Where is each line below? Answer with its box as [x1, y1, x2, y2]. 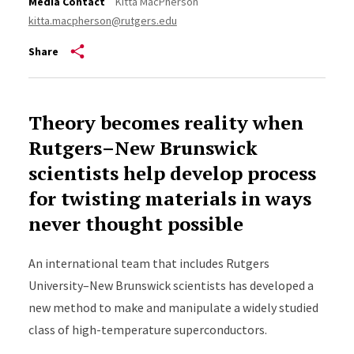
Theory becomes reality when [28, 110, 303, 135]
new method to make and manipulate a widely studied [28, 299, 318, 315]
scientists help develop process [28, 160, 316, 186]
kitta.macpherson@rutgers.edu [28, 13, 177, 28]
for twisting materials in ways [28, 186, 311, 211]
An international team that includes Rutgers [28, 255, 269, 271]
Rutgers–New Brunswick [28, 135, 258, 160]
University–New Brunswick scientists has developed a [28, 277, 314, 293]
